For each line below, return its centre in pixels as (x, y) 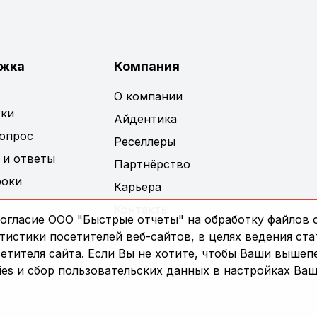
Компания (146, 66)
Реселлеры (144, 141)
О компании (148, 96)
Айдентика (145, 119)
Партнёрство (152, 164)
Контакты (141, 209)
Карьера (137, 186)
